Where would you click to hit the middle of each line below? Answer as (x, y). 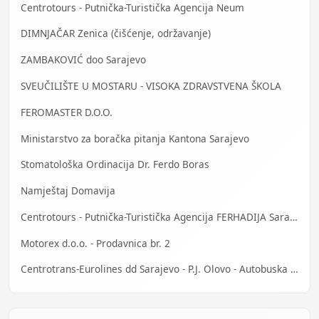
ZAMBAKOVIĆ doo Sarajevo (83, 60)
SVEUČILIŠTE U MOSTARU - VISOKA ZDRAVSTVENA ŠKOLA (151, 85)
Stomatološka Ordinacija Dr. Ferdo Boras (115, 164)
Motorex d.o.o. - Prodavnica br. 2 (95, 243)
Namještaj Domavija (68, 191)
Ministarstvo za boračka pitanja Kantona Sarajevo (135, 138)
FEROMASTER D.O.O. (67, 112)
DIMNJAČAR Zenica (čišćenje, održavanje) (116, 33)
